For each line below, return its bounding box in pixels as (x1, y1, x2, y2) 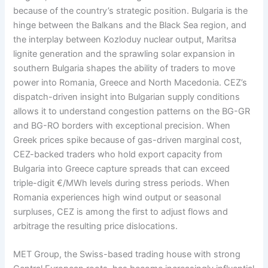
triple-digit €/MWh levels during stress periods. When (13, 178, 230, 189)
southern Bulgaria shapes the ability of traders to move (13, 63, 236, 74)
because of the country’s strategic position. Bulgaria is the (13, 5, 248, 17)
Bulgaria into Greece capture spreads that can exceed (13, 163, 230, 175)
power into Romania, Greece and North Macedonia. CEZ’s (13, 77, 248, 89)
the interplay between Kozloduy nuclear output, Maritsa (13, 34, 237, 45)
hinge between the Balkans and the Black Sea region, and (13, 20, 247, 31)
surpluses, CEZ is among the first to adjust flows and (13, 206, 229, 218)
